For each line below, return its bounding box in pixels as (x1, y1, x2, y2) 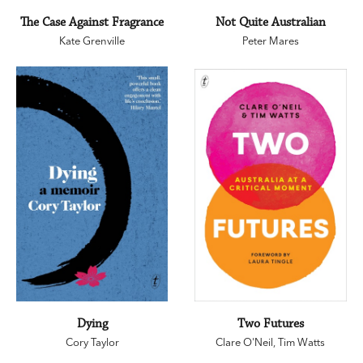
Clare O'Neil (216, 335, 274, 348)
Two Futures (237, 315, 304, 331)
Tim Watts (278, 335, 326, 348)
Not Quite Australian (215, 14, 326, 30)
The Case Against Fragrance (20, 14, 164, 30)
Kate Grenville (59, 33, 126, 47)
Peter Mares (241, 33, 299, 47)
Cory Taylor (65, 335, 119, 348)
